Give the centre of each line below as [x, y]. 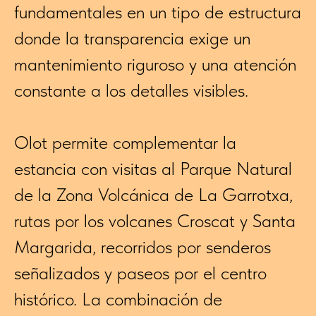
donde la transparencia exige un [132, 38]
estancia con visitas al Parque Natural [153, 169]
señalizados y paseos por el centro [140, 273]
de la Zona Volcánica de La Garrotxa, [153, 195]
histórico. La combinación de [118, 299]
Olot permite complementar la [125, 142]
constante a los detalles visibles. [131, 90]
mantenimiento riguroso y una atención [155, 64]
